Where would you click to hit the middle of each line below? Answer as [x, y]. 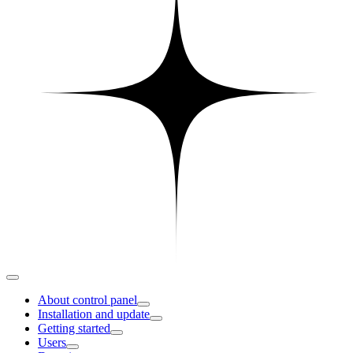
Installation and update [94, 314]
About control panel [87, 300]
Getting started [74, 328]
